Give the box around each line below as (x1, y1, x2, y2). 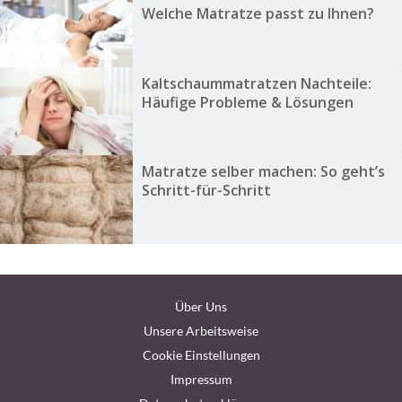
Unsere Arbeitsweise (144, 322, 258, 338)
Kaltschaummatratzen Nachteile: (141, 73, 371, 93)
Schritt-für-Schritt (141, 180, 271, 201)
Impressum (170, 371, 232, 387)
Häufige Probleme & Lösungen (141, 92, 354, 112)
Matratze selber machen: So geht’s (141, 162, 385, 182)
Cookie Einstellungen (142, 346, 260, 363)
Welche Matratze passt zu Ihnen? (141, 4, 374, 24)
